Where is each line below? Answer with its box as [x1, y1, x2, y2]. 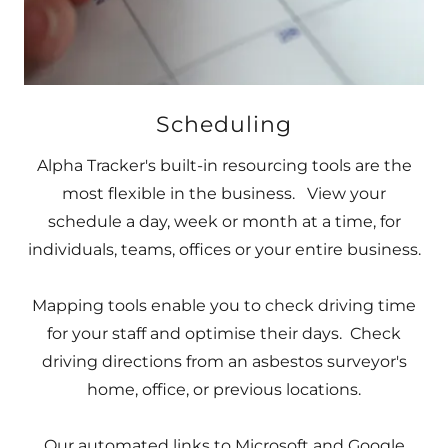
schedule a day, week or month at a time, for [47, 212, 401, 231]
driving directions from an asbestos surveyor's [41, 352, 407, 371]
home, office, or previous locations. [87, 380, 361, 399]
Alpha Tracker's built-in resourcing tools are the [36, 156, 412, 175]
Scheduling [156, 111, 292, 138]
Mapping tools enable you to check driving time [32, 296, 416, 315]
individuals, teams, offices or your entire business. [27, 240, 421, 259]
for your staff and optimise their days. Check [47, 324, 401, 343]
